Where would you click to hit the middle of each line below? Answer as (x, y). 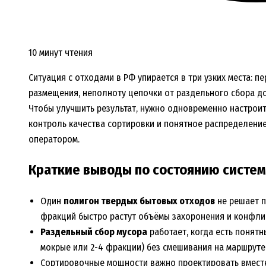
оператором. (54, 139)
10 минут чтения (61, 52)
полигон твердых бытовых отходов (139, 201)
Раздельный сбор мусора (94, 232)
